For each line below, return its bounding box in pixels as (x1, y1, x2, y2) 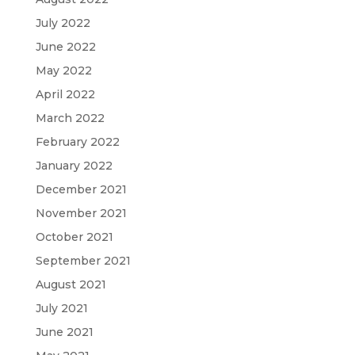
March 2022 (35, 111, 105, 125)
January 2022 (35, 158, 113, 173)
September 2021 (35, 254, 131, 268)
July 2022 (35, 16, 90, 30)
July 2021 (35, 301, 88, 315)
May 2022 (35, 63, 92, 78)
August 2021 (35, 277, 106, 292)
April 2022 (35, 87, 95, 101)
